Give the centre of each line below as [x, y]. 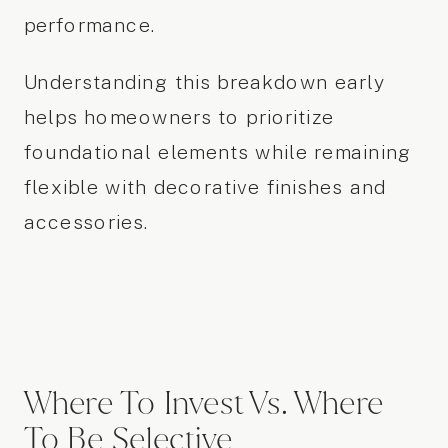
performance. [89, 24]
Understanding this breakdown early [204, 82]
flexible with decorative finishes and [205, 187]
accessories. [86, 222]
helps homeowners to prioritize [179, 117]
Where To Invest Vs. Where [203, 402]
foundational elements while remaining [217, 152]
